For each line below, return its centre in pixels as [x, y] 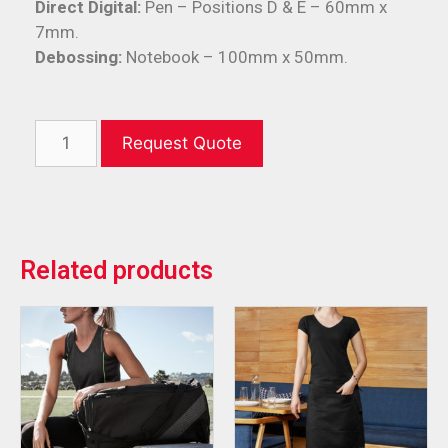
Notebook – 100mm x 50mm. [237, 57]
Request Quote [181, 143]
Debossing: [80, 57]
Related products [116, 271]
